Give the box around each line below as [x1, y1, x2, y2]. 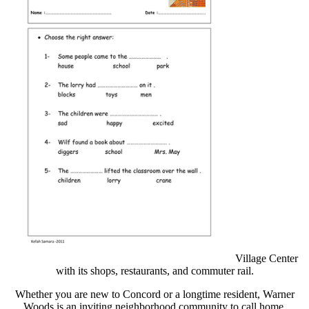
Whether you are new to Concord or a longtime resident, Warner [14, 288, 295, 301]
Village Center [232, 252, 299, 265]
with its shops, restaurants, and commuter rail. [55, 265, 254, 277]
